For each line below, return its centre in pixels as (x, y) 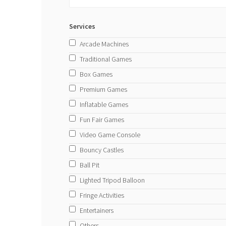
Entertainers (96, 210)
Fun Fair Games (102, 119)
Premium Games (103, 89)
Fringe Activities (102, 195)
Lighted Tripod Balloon (112, 180)
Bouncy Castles (101, 150)
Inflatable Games (104, 104)
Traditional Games (105, 59)
